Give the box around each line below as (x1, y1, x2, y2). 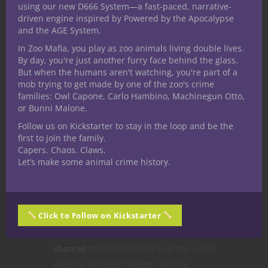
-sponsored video (132, 211, 203, 223)
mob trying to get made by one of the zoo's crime (18, 78, 214, 90)
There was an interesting (53, 195, 154, 208)
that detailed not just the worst (86, 242, 214, 254)
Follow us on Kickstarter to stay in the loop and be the (18, 120, 233, 132)
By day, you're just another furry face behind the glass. (18, 54, 238, 66)
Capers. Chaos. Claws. (18, 144, 106, 156)
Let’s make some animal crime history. (18, 156, 170, 167)
